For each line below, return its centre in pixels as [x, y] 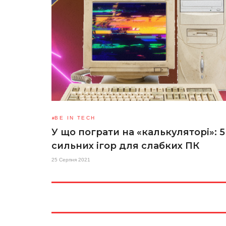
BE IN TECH [75, 118]
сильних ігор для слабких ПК [125, 146]
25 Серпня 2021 [71, 160]
